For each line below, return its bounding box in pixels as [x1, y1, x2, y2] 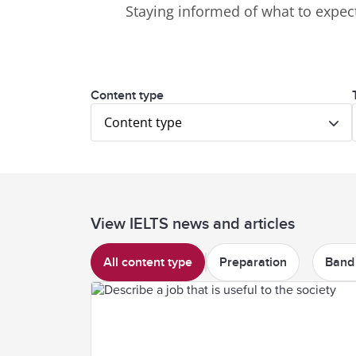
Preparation [219, 254, 287, 270]
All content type [103, 254, 192, 270]
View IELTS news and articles [91, 215, 295, 234]
